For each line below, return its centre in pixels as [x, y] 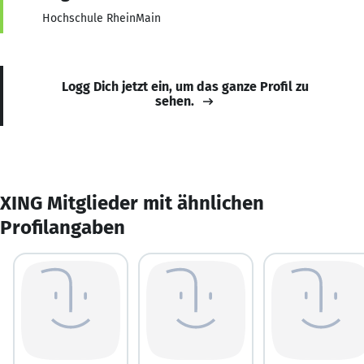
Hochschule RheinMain [102, 18]
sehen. [175, 101]
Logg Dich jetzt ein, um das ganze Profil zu [185, 86]
